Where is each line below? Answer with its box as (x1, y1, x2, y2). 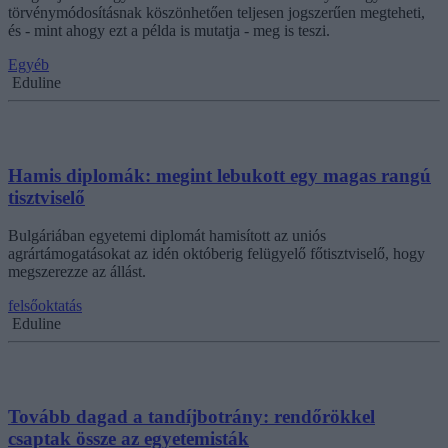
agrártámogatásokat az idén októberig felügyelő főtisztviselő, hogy (8, 245, 425, 263)
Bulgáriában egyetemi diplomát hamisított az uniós (8, 227, 326, 245)
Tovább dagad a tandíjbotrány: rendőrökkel (8, 406, 375, 428)
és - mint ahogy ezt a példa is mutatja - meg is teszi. (8, 21, 330, 39)
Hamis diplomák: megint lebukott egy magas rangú (8, 164, 431, 186)
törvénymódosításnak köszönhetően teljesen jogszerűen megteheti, (8, 3, 425, 21)
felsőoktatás (8, 297, 82, 315)
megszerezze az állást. (8, 263, 146, 281)
